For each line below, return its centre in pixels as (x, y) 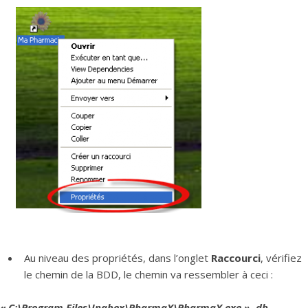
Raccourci (236, 258)
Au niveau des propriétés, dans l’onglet (118, 258)
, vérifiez (281, 258)
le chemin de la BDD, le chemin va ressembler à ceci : (148, 275)
